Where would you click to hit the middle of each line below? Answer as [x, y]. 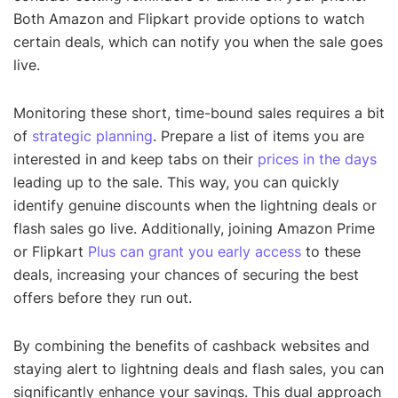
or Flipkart [51, 251]
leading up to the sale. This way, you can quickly [176, 182]
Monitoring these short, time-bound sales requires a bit [199, 112]
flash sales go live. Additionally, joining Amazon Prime [194, 228]
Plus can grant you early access [195, 251]
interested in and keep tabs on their [135, 159]
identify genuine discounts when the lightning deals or [195, 205]
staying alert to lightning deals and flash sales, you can [199, 368]
